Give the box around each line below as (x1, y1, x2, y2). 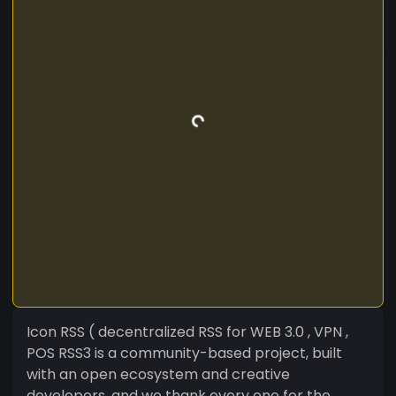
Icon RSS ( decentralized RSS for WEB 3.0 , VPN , (27, 321, 98, 342)
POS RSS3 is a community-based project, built (27, 342, 342, 363)
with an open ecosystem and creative (27, 363, 290, 385)
